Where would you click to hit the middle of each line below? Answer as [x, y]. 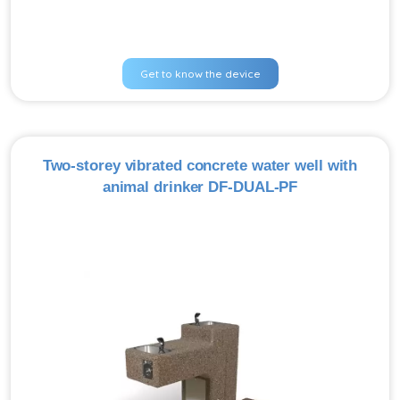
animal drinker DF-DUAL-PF [200, 187]
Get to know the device [200, 74]
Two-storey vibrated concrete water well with [200, 166]
